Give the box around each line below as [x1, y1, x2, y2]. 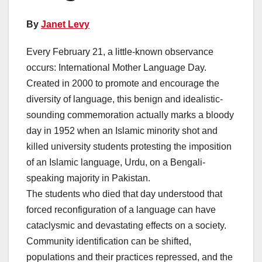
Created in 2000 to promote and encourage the [26, 78, 219, 88]
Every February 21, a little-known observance [26, 46, 213, 57]
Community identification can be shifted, [26, 236, 191, 246]
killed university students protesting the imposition [26, 141, 232, 151]
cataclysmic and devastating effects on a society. [26, 220, 229, 230]
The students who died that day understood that [26, 188, 222, 199]
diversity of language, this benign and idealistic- [26, 94, 223, 104]
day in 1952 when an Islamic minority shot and [26, 125, 218, 136]
